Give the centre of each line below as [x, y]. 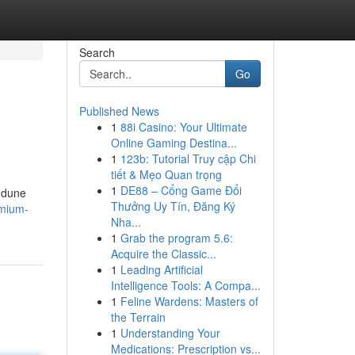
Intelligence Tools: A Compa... [185, 285]
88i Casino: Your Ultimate [183, 127]
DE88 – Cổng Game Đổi [181, 190]
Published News [119, 111]
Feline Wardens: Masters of [189, 301]
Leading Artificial [161, 269]
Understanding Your [170, 333]
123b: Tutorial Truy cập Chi [188, 158]
